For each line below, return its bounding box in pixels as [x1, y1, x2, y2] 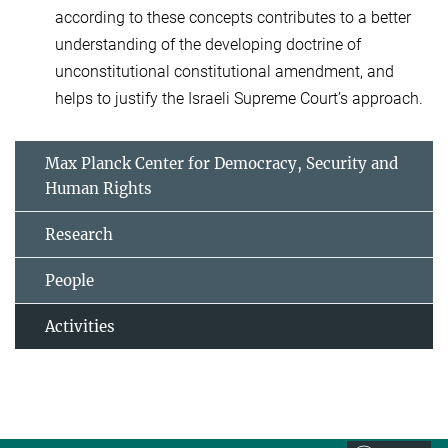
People [45, 271, 94, 291]
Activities [45, 317, 115, 337]
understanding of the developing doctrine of [55, 34, 361, 54]
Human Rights [45, 179, 152, 199]
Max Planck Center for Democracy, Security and [45, 154, 398, 174]
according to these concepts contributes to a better [55, 7, 411, 27]
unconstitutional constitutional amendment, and [55, 61, 394, 81]
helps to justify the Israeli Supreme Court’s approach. [55, 88, 423, 108]
